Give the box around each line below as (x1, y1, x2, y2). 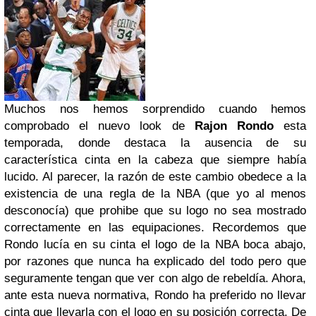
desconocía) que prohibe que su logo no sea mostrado (4, 204, 306, 217)
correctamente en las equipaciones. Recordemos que (4, 221, 306, 234)
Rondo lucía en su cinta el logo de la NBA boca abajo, (4, 238, 306, 251)
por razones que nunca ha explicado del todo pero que (4, 255, 306, 268)
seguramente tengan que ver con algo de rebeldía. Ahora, (4, 272, 306, 285)
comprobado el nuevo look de (4, 119, 195, 133)
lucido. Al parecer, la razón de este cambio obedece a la (4, 170, 306, 183)
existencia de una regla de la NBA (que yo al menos (4, 187, 306, 200)
